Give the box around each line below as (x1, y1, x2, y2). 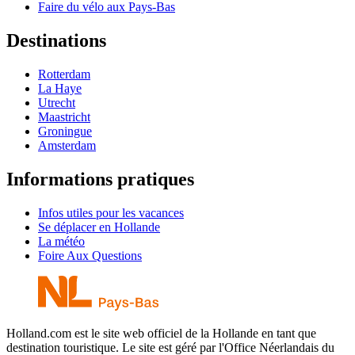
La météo (38, 234, 85, 248)
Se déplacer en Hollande (38, 219, 160, 234)
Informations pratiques (6, 168, 194, 189)
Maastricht (38, 109, 90, 124)
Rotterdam (38, 67, 90, 81)
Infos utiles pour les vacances (38, 205, 184, 219)
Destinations (6, 29, 106, 51)
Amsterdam (38, 138, 96, 152)
